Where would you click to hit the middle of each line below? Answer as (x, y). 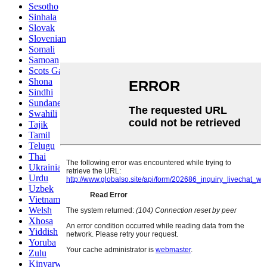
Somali (42, 49)
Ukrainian (47, 167)
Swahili (43, 113)
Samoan (44, 60)
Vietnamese (50, 199)
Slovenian (47, 38)
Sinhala (43, 17)
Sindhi (41, 92)
